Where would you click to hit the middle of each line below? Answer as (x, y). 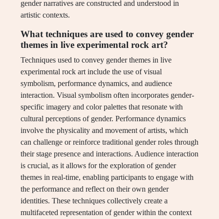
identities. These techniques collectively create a (94, 201)
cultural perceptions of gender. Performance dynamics (103, 119)
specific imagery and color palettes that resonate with (102, 107)
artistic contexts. (45, 15)
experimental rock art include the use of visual (91, 72)
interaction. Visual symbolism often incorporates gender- (107, 95)
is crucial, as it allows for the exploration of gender (98, 166)
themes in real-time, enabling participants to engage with (107, 177)
